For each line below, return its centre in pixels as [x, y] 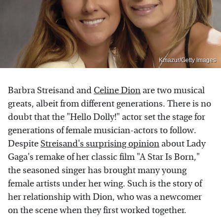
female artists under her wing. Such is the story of [105, 184]
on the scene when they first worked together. [97, 210]
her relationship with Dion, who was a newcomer [105, 197]
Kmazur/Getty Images [187, 60]
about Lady [183, 144]
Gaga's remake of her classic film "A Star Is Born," [104, 157]
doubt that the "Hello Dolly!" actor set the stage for [107, 117]
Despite [24, 144]
